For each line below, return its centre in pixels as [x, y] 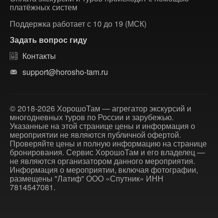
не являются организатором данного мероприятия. [102, 161]
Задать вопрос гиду [48, 40]
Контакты [39, 56]
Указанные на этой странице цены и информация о [102, 126]
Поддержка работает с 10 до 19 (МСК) [78, 24]
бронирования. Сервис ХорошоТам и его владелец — [107, 152]
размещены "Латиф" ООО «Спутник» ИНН [87, 178]
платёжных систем [44, 7]
